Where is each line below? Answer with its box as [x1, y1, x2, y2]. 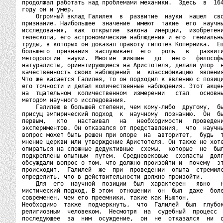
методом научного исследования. [22, 97, 126, 104]
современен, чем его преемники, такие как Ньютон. [22, 194, 189, 201]
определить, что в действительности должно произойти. [22, 173, 203, 180]
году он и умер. [22, 6, 74, 13]
